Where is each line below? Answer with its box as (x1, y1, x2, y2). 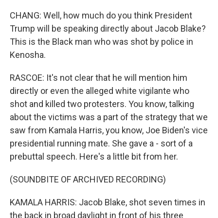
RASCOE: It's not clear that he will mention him (10, 73, 187, 83)
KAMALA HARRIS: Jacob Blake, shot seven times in (10, 197, 205, 207)
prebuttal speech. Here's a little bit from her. (10, 151, 178, 162)
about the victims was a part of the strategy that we (10, 112, 208, 122)
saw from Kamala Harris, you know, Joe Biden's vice (10, 125, 208, 135)
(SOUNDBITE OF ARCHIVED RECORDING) (10, 174, 166, 184)
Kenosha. (10, 50, 46, 60)
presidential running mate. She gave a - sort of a (10, 138, 193, 148)
